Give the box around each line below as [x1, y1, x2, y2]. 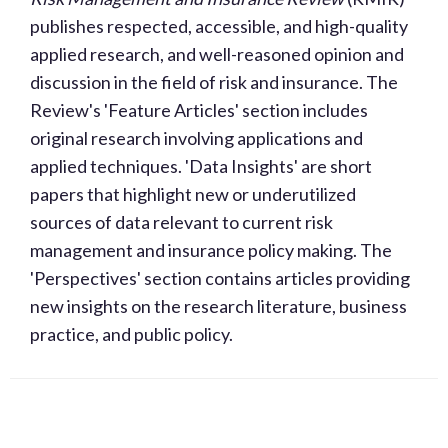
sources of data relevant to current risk [30, 211, 333, 233]
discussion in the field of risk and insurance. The [30, 71, 398, 93]
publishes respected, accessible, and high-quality [30, 15, 408, 37]
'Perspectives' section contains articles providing [30, 267, 410, 289]
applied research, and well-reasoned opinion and [30, 43, 404, 65]
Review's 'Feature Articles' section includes [30, 99, 368, 121]
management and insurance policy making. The [30, 239, 392, 261]
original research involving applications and [30, 127, 363, 149]
